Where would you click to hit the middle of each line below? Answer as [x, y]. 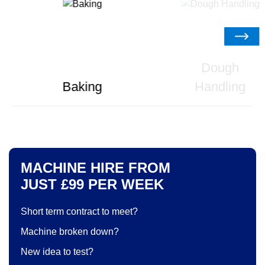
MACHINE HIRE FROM [96, 168]
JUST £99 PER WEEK [92, 185]
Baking [82, 87]
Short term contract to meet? [79, 212]
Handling [220, 87]
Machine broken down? [70, 232]
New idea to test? [57, 252]
